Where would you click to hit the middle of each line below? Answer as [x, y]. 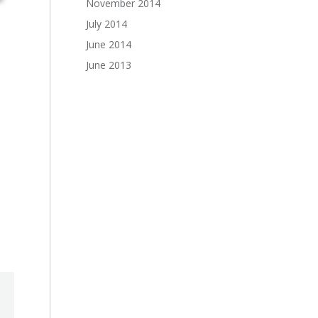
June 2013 [109, 65]
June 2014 [109, 44]
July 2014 [107, 24]
